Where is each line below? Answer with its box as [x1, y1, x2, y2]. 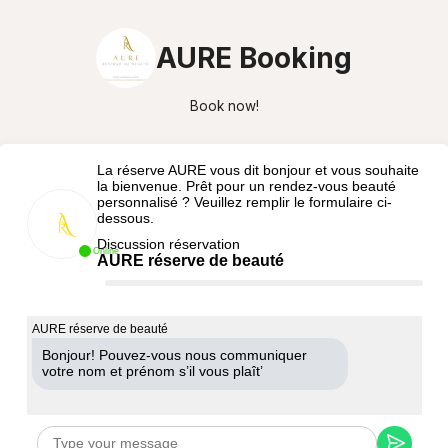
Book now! [189, 98, 259, 114]
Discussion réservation [96, 235, 240, 252]
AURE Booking [156, 40, 352, 75]
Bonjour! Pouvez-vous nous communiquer [41, 347, 307, 363]
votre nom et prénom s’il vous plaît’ [41, 363, 263, 379]
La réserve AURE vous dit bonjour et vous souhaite [96, 161, 419, 178]
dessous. [96, 209, 154, 226]
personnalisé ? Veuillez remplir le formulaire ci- [96, 193, 392, 210]
